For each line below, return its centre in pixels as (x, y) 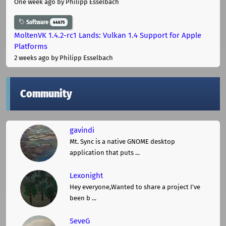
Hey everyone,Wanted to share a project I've (135, 187)
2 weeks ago (32, 58)
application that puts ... (105, 153)
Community (46, 94)
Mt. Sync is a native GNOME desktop (122, 142)
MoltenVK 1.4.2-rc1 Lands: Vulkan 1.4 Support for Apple (108, 36)
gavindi (82, 130)
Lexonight (86, 176)
